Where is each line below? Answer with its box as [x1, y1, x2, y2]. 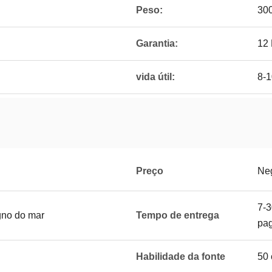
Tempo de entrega [136, 210, 219, 220]
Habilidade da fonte [136, 251, 225, 262]
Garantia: [136, 38, 178, 49]
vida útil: [136, 72, 175, 82]
